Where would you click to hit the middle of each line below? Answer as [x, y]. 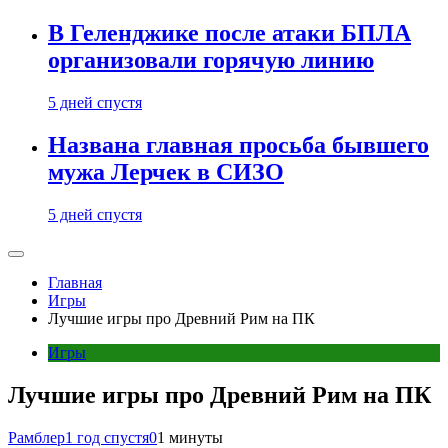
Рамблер [36, 437]
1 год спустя [107, 437]
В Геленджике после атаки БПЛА [229, 33]
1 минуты [190, 437]
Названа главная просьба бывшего [238, 145]
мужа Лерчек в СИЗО [166, 172]
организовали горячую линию [211, 60]
